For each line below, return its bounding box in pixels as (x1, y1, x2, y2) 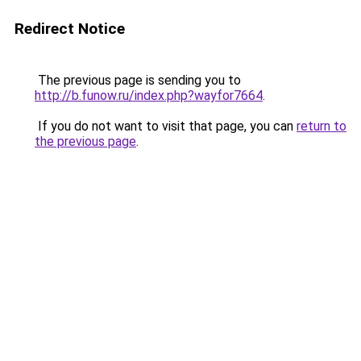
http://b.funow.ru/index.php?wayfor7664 (35, 88, 263, 103)
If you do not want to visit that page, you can (35, 118, 297, 134)
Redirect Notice (15, 19, 125, 38)
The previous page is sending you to (35, 73, 241, 88)
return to (297, 118, 346, 134)
